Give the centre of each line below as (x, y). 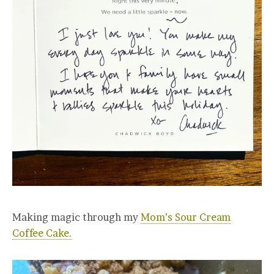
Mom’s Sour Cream (186, 217)
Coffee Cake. (42, 233)
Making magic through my (76, 217)
